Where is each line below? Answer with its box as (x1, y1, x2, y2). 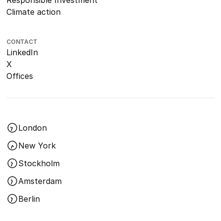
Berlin (18, 194, 40, 204)
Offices (6, 71, 34, 81)
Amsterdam (18, 176, 62, 186)
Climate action (6, 7, 61, 17)
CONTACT (6, 38, 38, 46)
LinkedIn (6, 47, 38, 58)
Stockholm (18, 158, 60, 169)
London (18, 123, 47, 133)
